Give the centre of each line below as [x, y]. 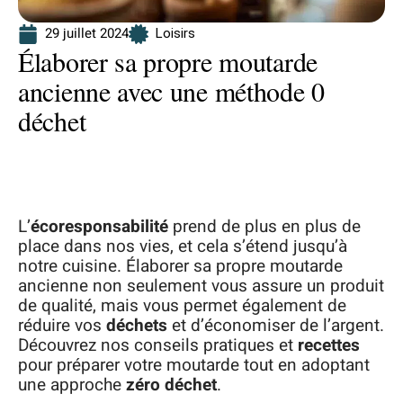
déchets [137, 326]
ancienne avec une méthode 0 [171, 91]
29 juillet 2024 [87, 33]
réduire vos [62, 326]
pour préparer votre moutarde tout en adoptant [194, 365]
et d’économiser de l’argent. [276, 326]
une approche [72, 385]
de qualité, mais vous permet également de [182, 306]
